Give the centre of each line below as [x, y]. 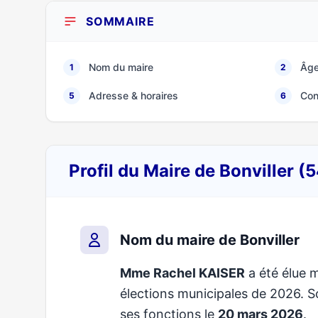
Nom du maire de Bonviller [210, 240]
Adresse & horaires [133, 95]
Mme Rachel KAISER [182, 273]
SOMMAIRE [120, 21]
